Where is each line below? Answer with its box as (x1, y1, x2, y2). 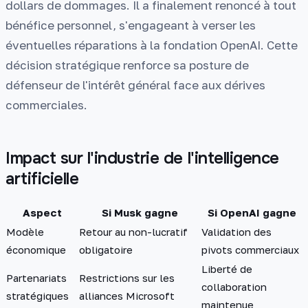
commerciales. (5, 97, 87, 112)
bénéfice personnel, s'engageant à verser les (5, 17, 256, 32)
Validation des (201, 225, 272, 238)
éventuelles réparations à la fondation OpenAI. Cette (5, 37, 298, 52)
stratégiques (6, 289, 69, 302)
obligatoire (79, 243, 133, 256)
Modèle (6, 225, 44, 238)
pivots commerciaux (201, 243, 299, 256)
